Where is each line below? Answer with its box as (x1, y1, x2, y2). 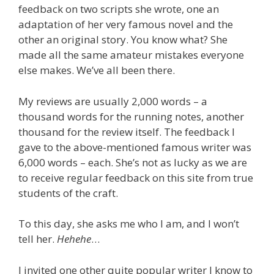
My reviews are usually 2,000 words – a (18, 94, 207, 108)
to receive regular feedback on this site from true (18, 170, 253, 185)
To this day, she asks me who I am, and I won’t (18, 217, 239, 231)
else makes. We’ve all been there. (18, 63, 175, 78)
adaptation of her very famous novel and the (18, 17, 233, 32)
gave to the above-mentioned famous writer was (18, 139, 251, 154)
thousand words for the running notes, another (18, 109, 244, 124)
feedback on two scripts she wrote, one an (18, 2, 219, 17)
